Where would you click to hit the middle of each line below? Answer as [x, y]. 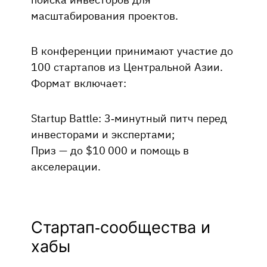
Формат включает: [79, 83]
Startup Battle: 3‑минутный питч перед [129, 118]
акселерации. [66, 166]
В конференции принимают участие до [132, 50]
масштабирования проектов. [105, 15]
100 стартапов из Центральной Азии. [127, 66]
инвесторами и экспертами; [103, 134]
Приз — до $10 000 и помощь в [110, 150]
